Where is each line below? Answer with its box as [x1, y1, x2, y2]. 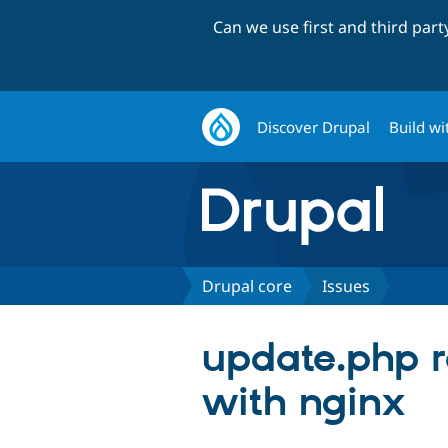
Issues [322, 274, 370, 297]
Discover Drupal [257, 116, 371, 137]
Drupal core [202, 274, 292, 297]
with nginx [202, 378, 405, 428]
